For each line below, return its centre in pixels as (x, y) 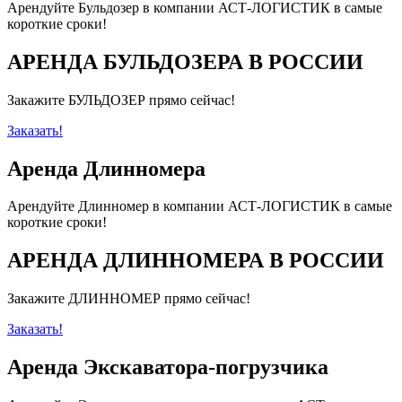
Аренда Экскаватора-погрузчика (168, 367)
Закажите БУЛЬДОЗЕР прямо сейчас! (121, 100)
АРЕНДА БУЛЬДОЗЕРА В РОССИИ (185, 61)
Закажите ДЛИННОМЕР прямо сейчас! (129, 299)
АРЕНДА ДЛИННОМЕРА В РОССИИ (196, 261)
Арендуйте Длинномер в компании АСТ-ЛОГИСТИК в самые (200, 206)
